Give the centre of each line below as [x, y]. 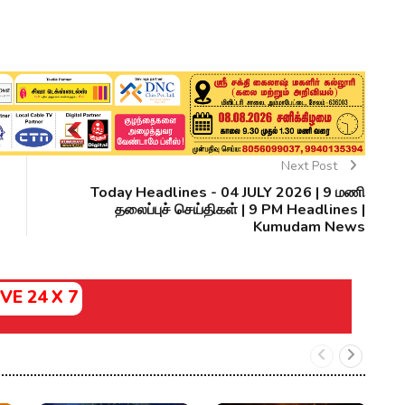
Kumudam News [309, 227]
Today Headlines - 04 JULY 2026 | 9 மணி [228, 193]
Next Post [311, 166]
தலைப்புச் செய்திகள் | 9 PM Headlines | [240, 210]
